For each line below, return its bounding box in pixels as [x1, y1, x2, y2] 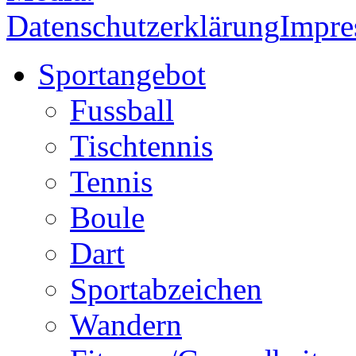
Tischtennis [70, 129, 213, 164]
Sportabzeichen [70, 272, 262, 307]
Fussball [70, 93, 174, 128]
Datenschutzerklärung [6, 9, 280, 44]
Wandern [70, 308, 182, 342]
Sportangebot [38, 57, 206, 92]
